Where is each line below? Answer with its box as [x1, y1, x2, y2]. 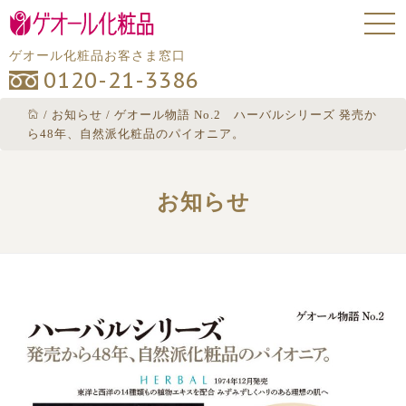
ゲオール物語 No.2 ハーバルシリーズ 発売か [114, 108, 377, 121]
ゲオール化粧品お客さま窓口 [9, 49, 186, 63]
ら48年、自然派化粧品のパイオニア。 [27, 127, 245, 140]
